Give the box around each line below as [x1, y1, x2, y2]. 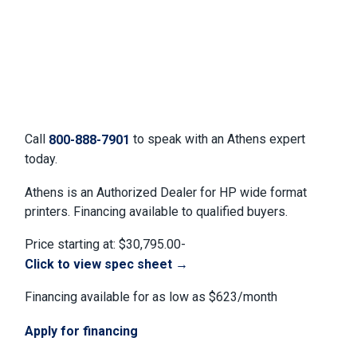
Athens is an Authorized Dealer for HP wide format [25, 184, 308, 200]
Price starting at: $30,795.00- [25, 237, 186, 253]
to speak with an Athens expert [130, 131, 306, 147]
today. [25, 151, 58, 167]
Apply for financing [25, 323, 139, 339]
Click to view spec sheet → [25, 256, 189, 272]
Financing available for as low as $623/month [25, 289, 278, 305]
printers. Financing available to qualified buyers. [25, 203, 288, 219]
